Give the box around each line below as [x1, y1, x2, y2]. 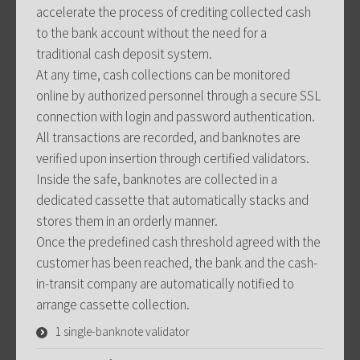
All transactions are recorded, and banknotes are [36, 128, 301, 146]
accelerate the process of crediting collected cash [36, 2, 311, 21]
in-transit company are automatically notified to [36, 274, 294, 292]
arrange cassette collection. [36, 295, 190, 313]
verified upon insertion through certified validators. [36, 149, 309, 167]
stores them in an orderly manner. [36, 211, 218, 230]
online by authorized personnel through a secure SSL [36, 86, 321, 104]
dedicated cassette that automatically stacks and [36, 190, 309, 209]
